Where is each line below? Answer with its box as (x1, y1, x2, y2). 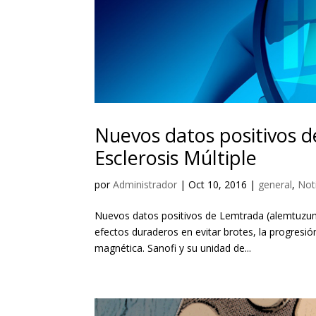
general (258, 178, 293, 192)
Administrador (113, 178, 178, 192)
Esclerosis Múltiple (95, 145, 257, 171)
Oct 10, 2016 (188, 178, 248, 192)
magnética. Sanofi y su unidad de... (95, 241, 252, 255)
